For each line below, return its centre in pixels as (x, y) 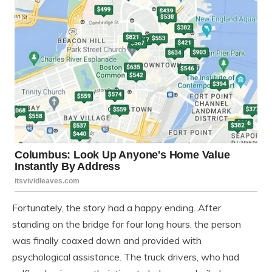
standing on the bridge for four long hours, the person (127, 224)
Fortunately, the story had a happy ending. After (117, 207)
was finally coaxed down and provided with (107, 240)
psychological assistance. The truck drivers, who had (126, 257)
